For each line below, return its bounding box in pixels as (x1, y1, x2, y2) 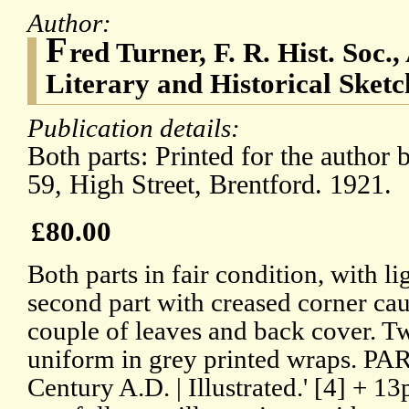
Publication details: (27, 113, 246, 143)
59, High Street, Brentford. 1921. (27, 169, 392, 201)
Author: (27, 8, 118, 38)
